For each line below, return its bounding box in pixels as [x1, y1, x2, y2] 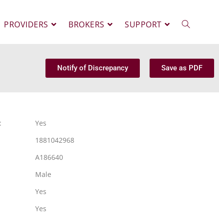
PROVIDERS [4, 19, 48, 30]
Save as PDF [161, 64, 202, 72]
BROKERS [68, 19, 105, 30]
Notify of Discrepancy [57, 64, 128, 72]
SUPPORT [125, 19, 162, 30]
